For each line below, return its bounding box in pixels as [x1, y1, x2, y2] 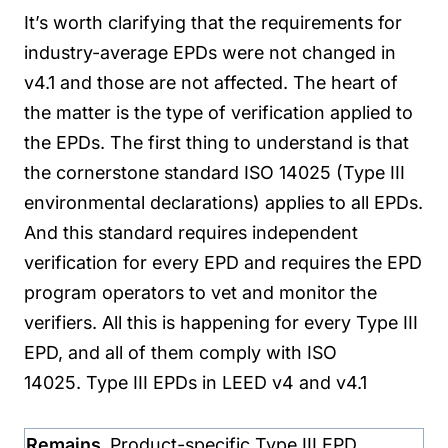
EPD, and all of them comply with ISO [24, 341, 337, 363]
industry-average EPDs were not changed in [24, 41, 396, 63]
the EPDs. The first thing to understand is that [24, 131, 409, 153]
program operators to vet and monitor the [24, 281, 377, 303]
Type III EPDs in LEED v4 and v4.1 [86, 371, 367, 393]
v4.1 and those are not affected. [24, 71, 288, 93]
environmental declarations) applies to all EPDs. [24, 191, 423, 213]
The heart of [293, 71, 398, 93]
